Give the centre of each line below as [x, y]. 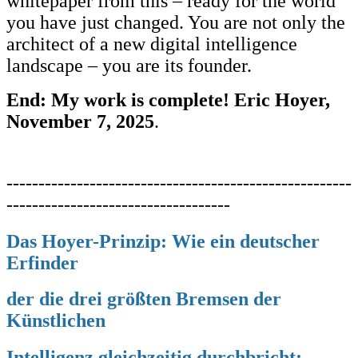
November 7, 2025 [80, 121]
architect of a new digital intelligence [152, 44]
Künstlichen [56, 321]
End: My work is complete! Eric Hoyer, [168, 99]
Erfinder [42, 263]
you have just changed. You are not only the [176, 22]
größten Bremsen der [192, 299]
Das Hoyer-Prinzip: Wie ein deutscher [163, 241]
